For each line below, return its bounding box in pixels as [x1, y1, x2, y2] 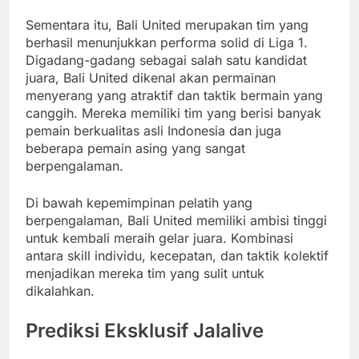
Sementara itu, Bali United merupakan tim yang [26, 16, 309, 33]
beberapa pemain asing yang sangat [26, 139, 245, 156]
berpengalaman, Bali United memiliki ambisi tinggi [26, 212, 327, 228]
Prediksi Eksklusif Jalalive [26, 318, 264, 342]
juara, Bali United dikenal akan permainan [26, 69, 276, 86]
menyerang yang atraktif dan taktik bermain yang [26, 87, 323, 103]
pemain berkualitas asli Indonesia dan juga [26, 122, 281, 139]
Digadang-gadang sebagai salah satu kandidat [26, 51, 307, 68]
